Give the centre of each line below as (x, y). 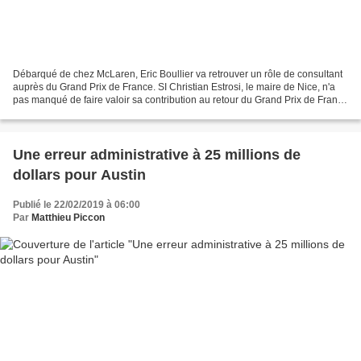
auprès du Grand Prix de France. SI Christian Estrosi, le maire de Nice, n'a (174, 87)
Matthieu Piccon (68, 218)
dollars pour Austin (79, 175)
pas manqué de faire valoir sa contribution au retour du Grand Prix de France (180, 100)
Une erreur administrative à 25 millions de (157, 155)
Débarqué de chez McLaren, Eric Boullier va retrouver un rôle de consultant (178, 75)
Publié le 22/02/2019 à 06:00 (77, 205)
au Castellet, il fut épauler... (72, 113)
